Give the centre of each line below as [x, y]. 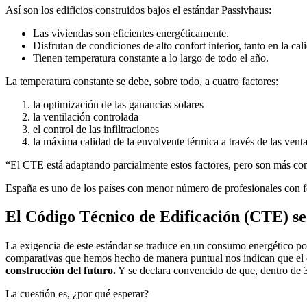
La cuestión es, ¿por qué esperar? [77, 294]
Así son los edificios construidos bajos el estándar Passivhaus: [138, 10]
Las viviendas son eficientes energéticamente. [131, 33]
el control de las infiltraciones [96, 129]
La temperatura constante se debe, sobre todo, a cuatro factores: [142, 81]
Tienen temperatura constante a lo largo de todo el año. [151, 58]
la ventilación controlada [86, 116]
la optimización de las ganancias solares [118, 104]
